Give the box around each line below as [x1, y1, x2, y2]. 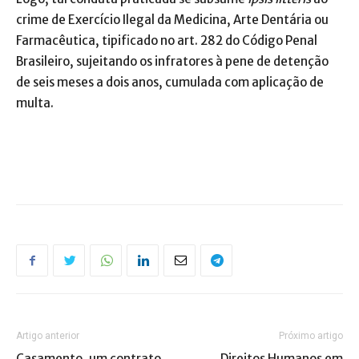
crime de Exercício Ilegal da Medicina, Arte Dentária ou [16, 12, 329, 28]
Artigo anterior [16, 330, 79, 342]
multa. [16, 95, 54, 111]
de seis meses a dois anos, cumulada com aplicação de [16, 75, 324, 91]
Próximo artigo [279, 330, 343, 342]
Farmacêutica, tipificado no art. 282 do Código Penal [16, 33, 317, 49]
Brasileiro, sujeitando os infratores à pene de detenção [16, 54, 329, 70]
